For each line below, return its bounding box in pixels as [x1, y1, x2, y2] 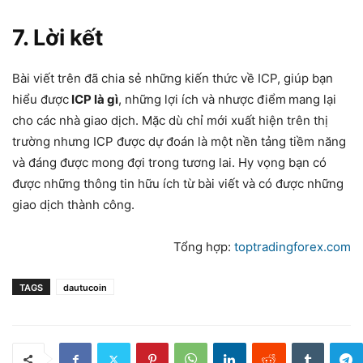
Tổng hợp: [173, 239, 234, 254]
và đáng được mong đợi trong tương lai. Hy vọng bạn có [12, 155, 327, 170]
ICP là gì [69, 92, 118, 107]
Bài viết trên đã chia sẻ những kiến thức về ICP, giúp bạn [12, 70, 333, 86]
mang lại [288, 92, 336, 107]
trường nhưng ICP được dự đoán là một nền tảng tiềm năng [12, 134, 346, 149]
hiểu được [12, 92, 69, 107]
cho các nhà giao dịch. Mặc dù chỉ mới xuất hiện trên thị [12, 113, 328, 128]
